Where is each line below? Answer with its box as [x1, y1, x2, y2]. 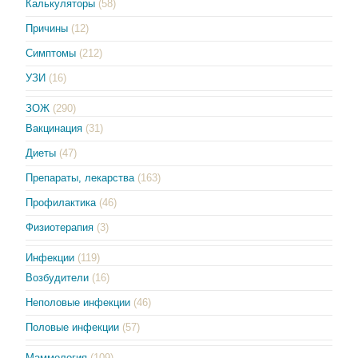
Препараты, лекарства [26, 172, 135, 185]
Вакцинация [26, 122, 83, 135]
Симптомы [26, 47, 77, 60]
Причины [26, 22, 69, 35]
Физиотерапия [26, 221, 94, 234]
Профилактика [26, 197, 97, 209]
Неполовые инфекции [26, 296, 131, 309]
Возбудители [26, 272, 89, 284]
